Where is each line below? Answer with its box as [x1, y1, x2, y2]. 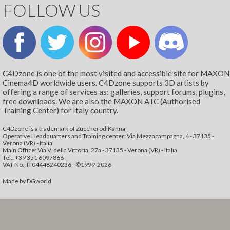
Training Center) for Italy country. [3, 105, 119, 115]
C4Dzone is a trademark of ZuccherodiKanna [3, 124, 126, 132]
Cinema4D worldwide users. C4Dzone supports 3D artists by [3, 78, 209, 87]
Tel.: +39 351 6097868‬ [3, 153, 64, 161]
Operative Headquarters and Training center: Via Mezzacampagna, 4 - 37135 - [3, 131, 215, 140]
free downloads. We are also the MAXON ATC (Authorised [3, 96, 201, 106]
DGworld [27, 177, 52, 185]
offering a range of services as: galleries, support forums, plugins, [3, 87, 225, 97]
